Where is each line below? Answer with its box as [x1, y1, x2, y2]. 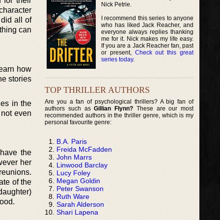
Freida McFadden [56, 145, 112, 153]
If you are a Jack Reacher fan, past [101, 42, 194, 49]
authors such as [45, 105, 94, 112]
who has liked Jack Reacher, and [101, 21, 194, 28]
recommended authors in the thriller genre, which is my [45, 111, 194, 119]
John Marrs [56, 153, 92, 161]
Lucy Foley [56, 168, 90, 177]
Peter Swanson [56, 184, 104, 192]
